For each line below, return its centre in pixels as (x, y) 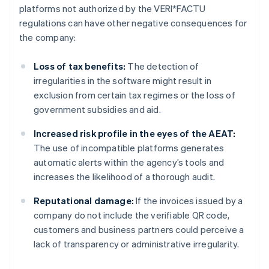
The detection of (162, 66)
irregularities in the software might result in (123, 81)
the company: (48, 38)
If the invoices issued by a (189, 201)
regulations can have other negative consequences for (133, 23)
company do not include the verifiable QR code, (132, 215)
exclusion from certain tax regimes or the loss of (134, 95)
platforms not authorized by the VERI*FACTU (113, 9)
